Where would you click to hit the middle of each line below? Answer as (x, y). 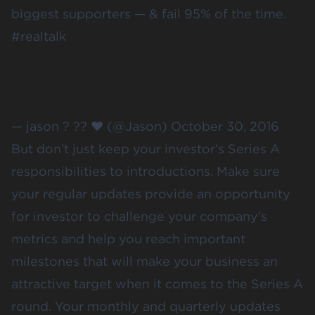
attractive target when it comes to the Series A (157, 283)
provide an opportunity (216, 193)
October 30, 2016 (225, 126)
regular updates (92, 193)
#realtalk (39, 36)
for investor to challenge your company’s (139, 216)
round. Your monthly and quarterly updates (146, 306)
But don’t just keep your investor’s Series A (146, 148)
